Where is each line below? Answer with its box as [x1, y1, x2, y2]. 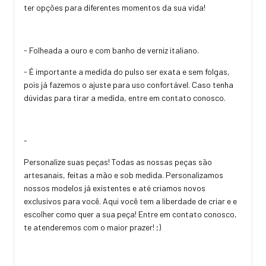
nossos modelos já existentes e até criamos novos [24, 182, 205, 193]
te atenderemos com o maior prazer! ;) [24, 221, 163, 232]
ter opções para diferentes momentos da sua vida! [24, 2, 207, 12]
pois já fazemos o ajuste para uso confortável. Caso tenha [24, 79, 233, 90]
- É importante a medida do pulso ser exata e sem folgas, [24, 66, 230, 77]
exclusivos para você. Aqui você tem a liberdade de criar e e [24, 195, 237, 206]
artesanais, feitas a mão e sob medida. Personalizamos [24, 169, 223, 180]
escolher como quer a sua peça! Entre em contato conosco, [24, 208, 237, 219]
